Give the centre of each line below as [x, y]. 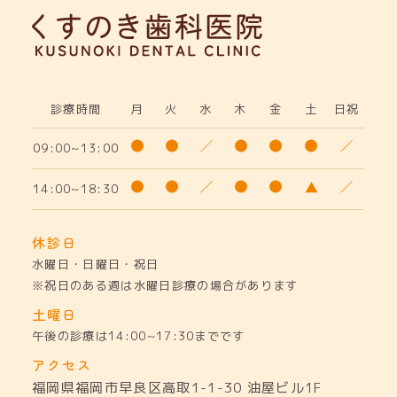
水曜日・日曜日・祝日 [96, 264]
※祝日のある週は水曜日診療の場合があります [165, 285]
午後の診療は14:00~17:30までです [139, 335]
